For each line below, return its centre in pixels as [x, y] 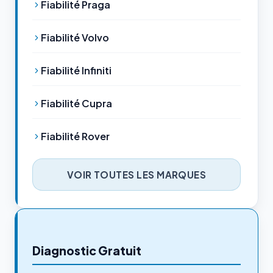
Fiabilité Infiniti [76, 71]
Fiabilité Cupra [76, 104]
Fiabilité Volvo [75, 38]
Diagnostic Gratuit [87, 251]
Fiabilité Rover [75, 136]
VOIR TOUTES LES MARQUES [136, 174]
